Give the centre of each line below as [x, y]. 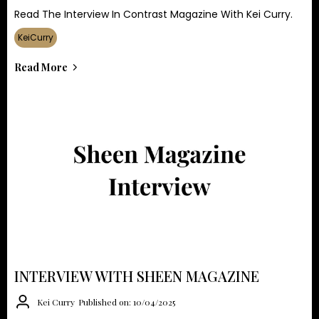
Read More [41, 67]
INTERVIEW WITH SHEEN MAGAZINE [137, 276]
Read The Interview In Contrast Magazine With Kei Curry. [153, 14]
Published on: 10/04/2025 [127, 302]
